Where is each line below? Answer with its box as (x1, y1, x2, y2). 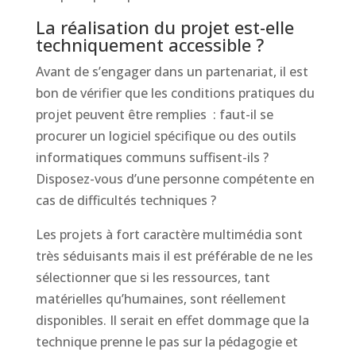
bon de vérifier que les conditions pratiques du (35, 84, 315, 102)
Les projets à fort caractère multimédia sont (35, 226, 303, 243)
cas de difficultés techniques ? (35, 192, 216, 209)
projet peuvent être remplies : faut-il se (35, 106, 273, 123)
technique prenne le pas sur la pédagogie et (35, 333, 298, 350)
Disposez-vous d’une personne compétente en (35, 170, 315, 188)
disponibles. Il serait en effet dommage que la (35, 311, 309, 329)
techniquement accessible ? (35, 33, 264, 56)
